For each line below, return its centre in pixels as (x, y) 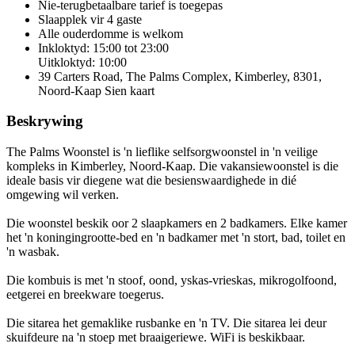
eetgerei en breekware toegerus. (85, 295)
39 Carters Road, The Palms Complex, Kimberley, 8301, (180, 76)
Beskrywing (45, 121)
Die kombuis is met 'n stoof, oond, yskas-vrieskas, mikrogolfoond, (172, 281)
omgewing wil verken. (63, 195)
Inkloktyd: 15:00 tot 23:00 (103, 48)
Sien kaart (130, 90)
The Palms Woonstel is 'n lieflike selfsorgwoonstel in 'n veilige (162, 152)
